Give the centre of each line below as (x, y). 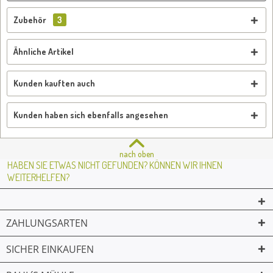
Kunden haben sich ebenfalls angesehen (91, 115)
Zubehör (31, 20)
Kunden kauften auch (54, 83)
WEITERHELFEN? (38, 177)
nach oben (136, 154)
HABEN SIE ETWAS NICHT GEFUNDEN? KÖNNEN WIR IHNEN (115, 165)
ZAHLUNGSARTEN (47, 223)
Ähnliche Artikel (44, 51)
